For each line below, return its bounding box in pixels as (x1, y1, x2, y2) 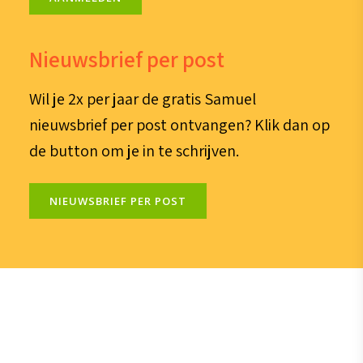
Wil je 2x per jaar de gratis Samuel (28, 88, 256, 110)
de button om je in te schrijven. (28, 140, 239, 162)
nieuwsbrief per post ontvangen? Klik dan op (28, 114, 330, 136)
